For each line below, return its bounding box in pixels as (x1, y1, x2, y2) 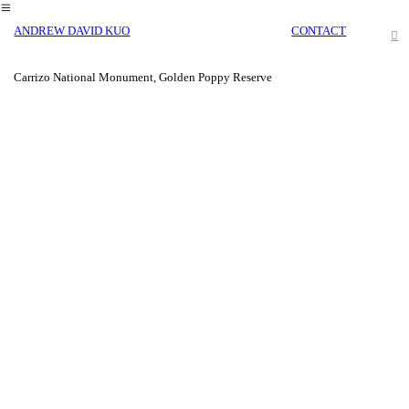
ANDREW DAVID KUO (14, 25, 131, 38)
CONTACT (291, 25, 347, 38)
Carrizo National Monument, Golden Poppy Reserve (14, 70, 273, 84)
